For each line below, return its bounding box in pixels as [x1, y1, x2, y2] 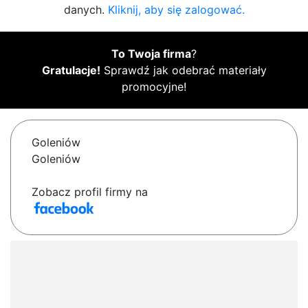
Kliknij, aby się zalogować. [107, 3, 245, 17]
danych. [63, 3, 108, 17]
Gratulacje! [41, 63, 100, 78]
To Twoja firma [111, 47, 191, 61]
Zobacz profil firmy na [32, 185, 148, 199]
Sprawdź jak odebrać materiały [100, 63, 267, 78]
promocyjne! [122, 80, 186, 94]
